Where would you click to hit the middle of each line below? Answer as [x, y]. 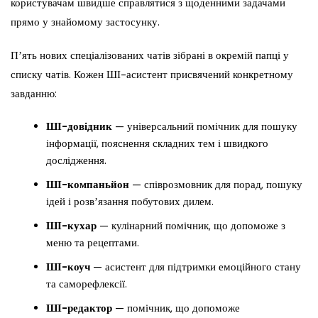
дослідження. [76, 161]
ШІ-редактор [79, 308]
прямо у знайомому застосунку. [87, 22]
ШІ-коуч [70, 267]
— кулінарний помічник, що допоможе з [191, 226]
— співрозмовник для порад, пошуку [216, 185]
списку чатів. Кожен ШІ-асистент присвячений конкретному [152, 75]
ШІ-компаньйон [88, 185]
